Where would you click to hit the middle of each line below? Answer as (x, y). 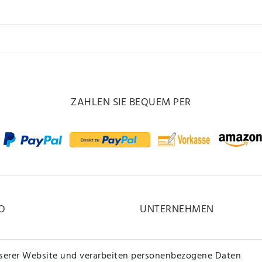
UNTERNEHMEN (177, 209)
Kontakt (157, 247)
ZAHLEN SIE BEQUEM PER (131, 102)
